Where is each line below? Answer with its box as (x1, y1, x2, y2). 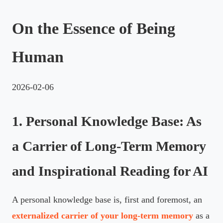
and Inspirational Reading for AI (12, 163, 208, 179)
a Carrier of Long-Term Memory (12, 138, 206, 154)
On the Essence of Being (12, 19, 175, 37)
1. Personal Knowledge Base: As (12, 113, 202, 129)
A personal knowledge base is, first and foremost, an (12, 194, 202, 205)
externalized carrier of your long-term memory (12, 210, 193, 221)
